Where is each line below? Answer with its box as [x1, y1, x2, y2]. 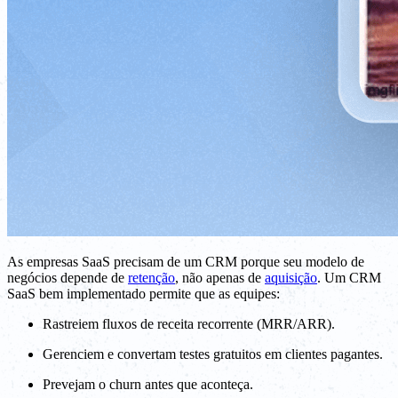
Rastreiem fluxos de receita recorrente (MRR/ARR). [43, 315, 335, 331]
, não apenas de [175, 269, 265, 285]
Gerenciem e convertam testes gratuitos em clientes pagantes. [43, 346, 383, 362]
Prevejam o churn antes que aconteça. [43, 376, 253, 392]
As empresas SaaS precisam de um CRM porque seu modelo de [7, 253, 364, 269]
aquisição [265, 269, 317, 285]
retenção [128, 269, 175, 285]
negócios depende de [7, 269, 128, 285]
